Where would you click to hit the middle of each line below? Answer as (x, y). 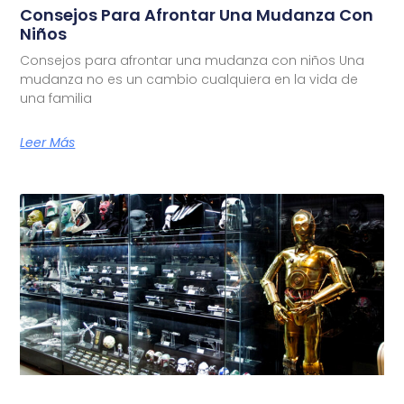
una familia (56, 98)
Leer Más (48, 142)
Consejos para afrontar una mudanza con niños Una (193, 60)
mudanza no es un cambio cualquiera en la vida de (189, 79)
